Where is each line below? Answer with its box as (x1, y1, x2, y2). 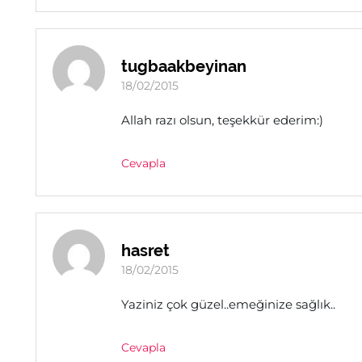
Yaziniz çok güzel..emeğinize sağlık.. (121, 297, 335, 312)
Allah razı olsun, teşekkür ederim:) (121, 112, 323, 128)
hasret (121, 241, 170, 260)
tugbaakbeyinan (121, 57, 246, 76)
